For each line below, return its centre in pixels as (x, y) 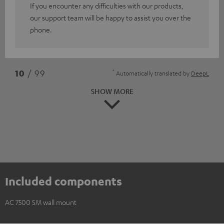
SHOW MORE (112, 91)
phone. (41, 29)
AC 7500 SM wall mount (41, 202)
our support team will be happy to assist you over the (110, 17)
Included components (63, 181)
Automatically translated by (153, 73)
